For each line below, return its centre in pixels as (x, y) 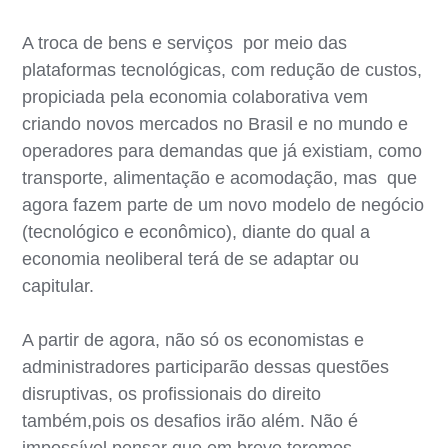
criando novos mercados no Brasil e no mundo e (215, 123)
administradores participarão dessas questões (206, 366)
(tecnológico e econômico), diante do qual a (196, 231)
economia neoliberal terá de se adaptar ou (191, 258)
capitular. (58, 285)
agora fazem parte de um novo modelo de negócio (223, 204)
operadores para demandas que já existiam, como (222, 150)
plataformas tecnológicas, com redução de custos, (222, 69)
